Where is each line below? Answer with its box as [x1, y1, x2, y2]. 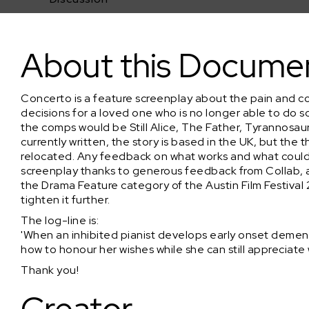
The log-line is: [21, 213, 99, 228]
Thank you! [21, 263, 79, 277]
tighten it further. [21, 192, 110, 207]
